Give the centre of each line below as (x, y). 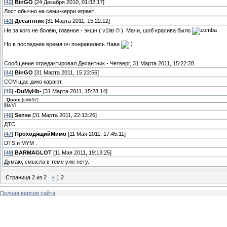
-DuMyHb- (28, 91)
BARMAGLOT (33, 153)
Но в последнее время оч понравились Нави (63, 44)
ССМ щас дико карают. (33, 82)
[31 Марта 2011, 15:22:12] (77, 21)
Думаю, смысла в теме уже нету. (47, 162)
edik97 (30, 100)
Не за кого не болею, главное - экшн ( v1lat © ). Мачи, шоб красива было (98, 31)
